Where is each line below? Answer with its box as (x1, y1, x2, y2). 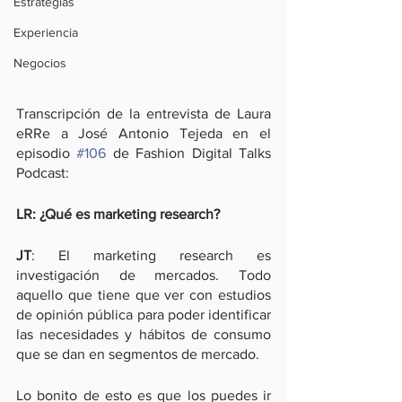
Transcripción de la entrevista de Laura (16, 106, 271, 121)
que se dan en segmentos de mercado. (16, 346, 259, 362)
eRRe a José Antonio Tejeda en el (16, 126, 271, 141)
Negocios (13, 56, 66, 70)
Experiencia (13, 25, 78, 39)
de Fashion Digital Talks (106, 145, 272, 161)
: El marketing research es (31, 248, 271, 263)
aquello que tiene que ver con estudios (16, 287, 271, 302)
